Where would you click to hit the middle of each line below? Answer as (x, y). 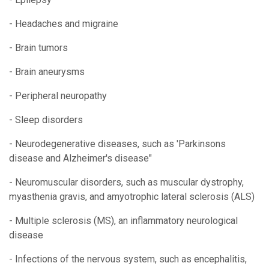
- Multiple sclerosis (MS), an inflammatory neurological (123, 220)
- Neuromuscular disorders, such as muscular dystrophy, (126, 182)
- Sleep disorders (46, 119)
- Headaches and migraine (64, 23)
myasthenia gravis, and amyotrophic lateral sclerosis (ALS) (132, 196)
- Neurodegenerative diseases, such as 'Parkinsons (117, 144)
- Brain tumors (38, 47)
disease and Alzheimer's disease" (80, 158)
